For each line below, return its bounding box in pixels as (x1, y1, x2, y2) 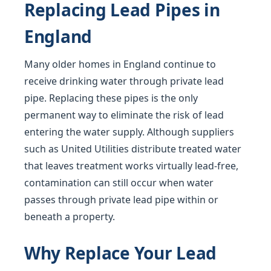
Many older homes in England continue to (24, 57, 216, 71)
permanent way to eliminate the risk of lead (24, 108, 224, 122)
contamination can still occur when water (24, 176, 214, 189)
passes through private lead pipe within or (24, 193, 218, 206)
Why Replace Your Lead (24, 241, 217, 264)
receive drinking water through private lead (24, 74, 224, 88)
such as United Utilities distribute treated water (24, 142, 241, 155)
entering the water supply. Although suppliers (24, 125, 234, 139)
